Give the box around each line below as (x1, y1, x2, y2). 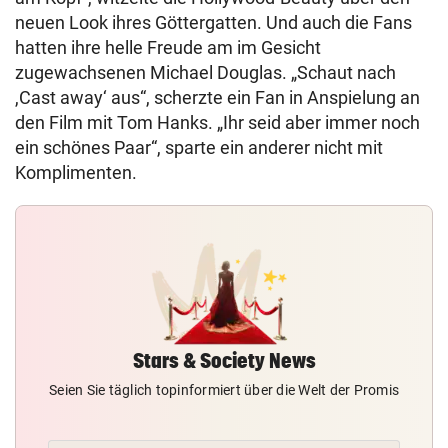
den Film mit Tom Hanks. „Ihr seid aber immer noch (15, 112, 420, 133)
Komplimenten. (15, 162, 137, 183)
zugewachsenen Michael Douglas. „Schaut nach (15, 62, 396, 83)
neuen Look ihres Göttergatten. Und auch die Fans (15, 12, 412, 33)
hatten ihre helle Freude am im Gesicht (15, 37, 321, 58)
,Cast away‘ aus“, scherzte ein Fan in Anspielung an (15, 87, 420, 108)
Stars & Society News (132, 349, 316, 372)
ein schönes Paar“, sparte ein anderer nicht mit (15, 137, 383, 158)
